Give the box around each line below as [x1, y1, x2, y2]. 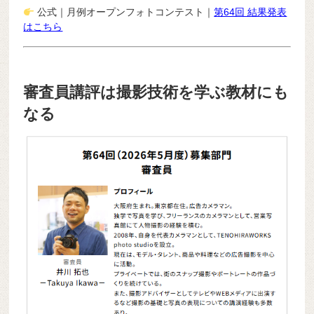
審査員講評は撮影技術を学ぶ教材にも [23, 83, 289, 102]
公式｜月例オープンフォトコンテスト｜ [34, 6, 214, 18]
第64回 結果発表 [214, 6, 287, 18]
